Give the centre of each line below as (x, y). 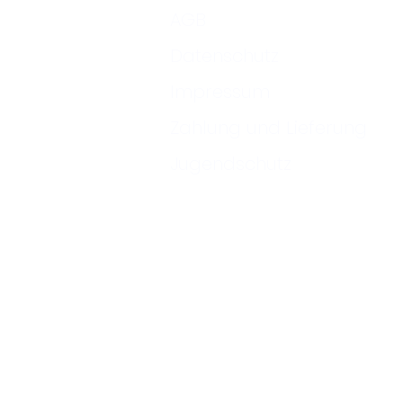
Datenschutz (224, 56)
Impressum (220, 92)
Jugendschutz (231, 164)
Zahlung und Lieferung (269, 128)
